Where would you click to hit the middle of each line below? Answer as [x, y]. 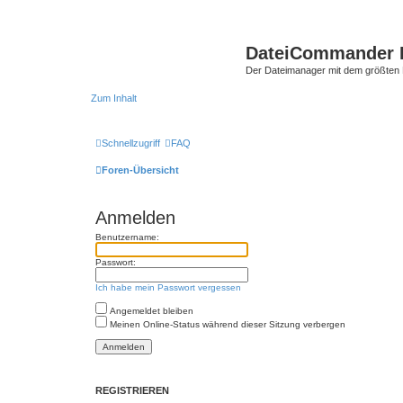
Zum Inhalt [114, 98]
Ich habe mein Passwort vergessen [168, 287]
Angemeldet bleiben [150, 311]
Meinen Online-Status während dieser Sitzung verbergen [226, 324]
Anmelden [135, 218]
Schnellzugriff [131, 143]
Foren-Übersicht [140, 170]
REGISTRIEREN [132, 390]
